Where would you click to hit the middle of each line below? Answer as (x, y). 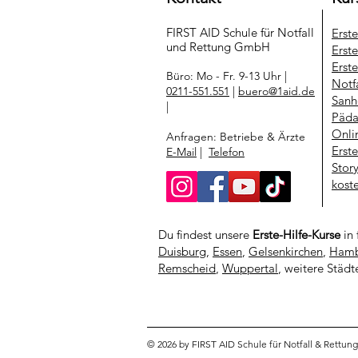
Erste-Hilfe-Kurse (296, 235)
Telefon (227, 152)
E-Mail (181, 152)
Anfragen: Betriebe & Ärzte (236, 137)
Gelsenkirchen (286, 251)
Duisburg (182, 251)
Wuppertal (250, 268)
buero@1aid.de (276, 91)
